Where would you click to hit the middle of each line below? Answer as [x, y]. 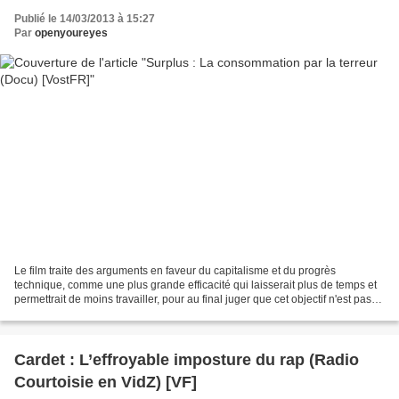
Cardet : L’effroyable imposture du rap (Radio [187, 360]
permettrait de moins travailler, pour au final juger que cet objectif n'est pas [193, 300]
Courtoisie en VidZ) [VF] [106, 383]
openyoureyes [71, 33]
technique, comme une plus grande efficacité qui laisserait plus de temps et [195, 285]
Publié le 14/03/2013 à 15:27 [85, 18]
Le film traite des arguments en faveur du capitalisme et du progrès [175, 271]
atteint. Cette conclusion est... [85, 314]
